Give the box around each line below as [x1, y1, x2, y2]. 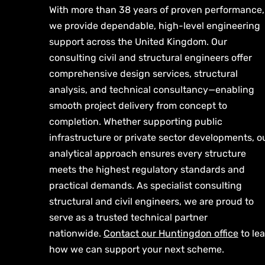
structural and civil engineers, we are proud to [49, 196, 254, 207]
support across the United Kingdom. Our [49, 36, 227, 47]
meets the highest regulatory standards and [49, 164, 245, 175]
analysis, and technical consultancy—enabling [49, 84, 254, 95]
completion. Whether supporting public [49, 116, 222, 127]
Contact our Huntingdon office [103, 228, 238, 239]
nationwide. [49, 228, 104, 239]
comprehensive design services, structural [49, 68, 238, 79]
